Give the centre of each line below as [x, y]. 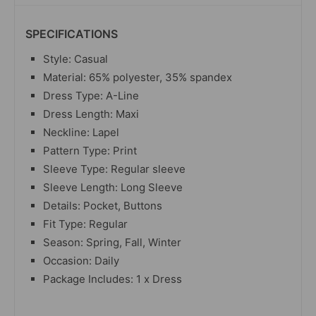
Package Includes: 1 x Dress [113, 279]
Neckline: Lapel [81, 132]
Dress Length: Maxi [91, 114]
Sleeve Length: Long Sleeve [113, 187]
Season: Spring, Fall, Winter [112, 242]
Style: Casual [75, 59]
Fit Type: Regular [85, 224]
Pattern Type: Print [90, 150]
